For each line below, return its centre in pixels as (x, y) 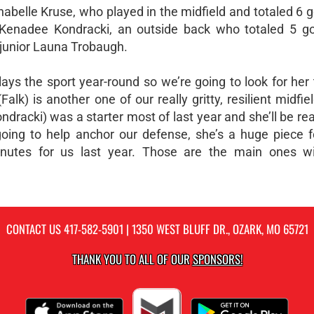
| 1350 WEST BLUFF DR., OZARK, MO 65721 (216, 229)
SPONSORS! (217, 259)
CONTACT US (35, 229)
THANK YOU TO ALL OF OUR (132, 259)
